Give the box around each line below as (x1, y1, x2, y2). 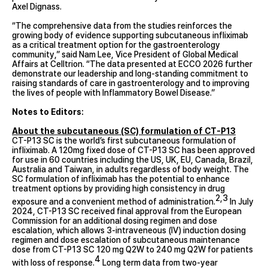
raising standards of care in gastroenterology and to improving (12, 78, 249, 88)
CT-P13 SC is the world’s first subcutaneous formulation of (12, 135, 236, 145)
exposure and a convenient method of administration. (12, 196, 215, 206)
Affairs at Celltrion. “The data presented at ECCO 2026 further (12, 59, 252, 69)
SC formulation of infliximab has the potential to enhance (12, 173, 230, 184)
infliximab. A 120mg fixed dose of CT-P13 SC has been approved (12, 145, 255, 155)
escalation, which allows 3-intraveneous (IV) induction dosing (12, 225, 246, 235)
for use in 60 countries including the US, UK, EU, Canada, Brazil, (12, 154, 253, 165)
